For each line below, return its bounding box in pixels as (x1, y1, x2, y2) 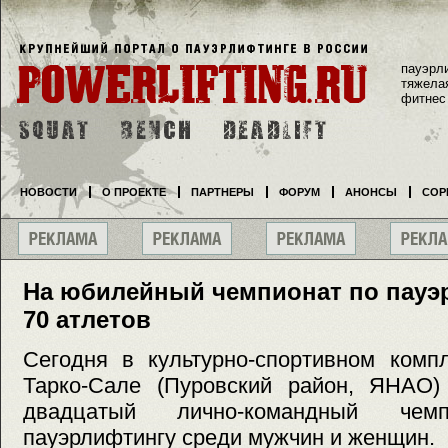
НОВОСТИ (20, 186, 77, 198)
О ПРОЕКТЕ (102, 186, 166, 198)
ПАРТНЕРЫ (191, 186, 254, 198)
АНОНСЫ (345, 186, 397, 198)
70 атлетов (23, 306, 151, 333)
